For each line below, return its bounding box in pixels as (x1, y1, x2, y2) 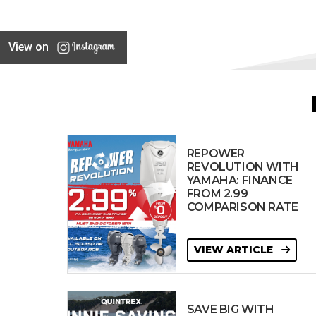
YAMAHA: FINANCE (186, 174, 293, 187)
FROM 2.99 (186, 187, 248, 200)
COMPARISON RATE (186, 200, 298, 214)
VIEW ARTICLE (193, 243, 276, 256)
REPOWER (186, 147, 245, 160)
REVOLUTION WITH (186, 160, 299, 174)
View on (8, 40, 49, 54)
